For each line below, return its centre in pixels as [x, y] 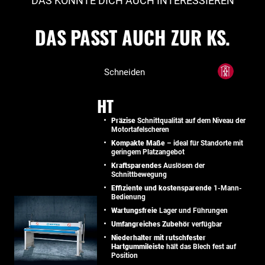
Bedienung [128, 197]
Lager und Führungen [193, 210]
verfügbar [206, 224]
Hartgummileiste [138, 246]
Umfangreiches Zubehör [151, 224]
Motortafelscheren [140, 129]
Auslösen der [183, 165]
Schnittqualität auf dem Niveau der [190, 120]
